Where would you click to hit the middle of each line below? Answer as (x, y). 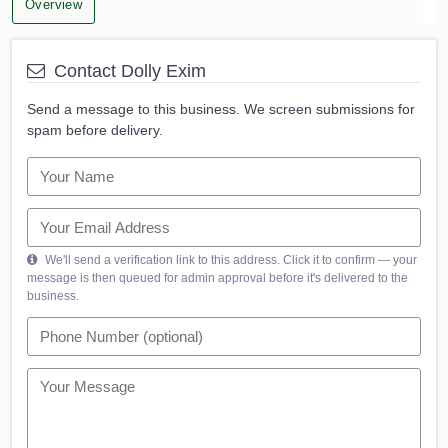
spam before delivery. (95, 130)
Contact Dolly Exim (127, 71)
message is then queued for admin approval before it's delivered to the (217, 278)
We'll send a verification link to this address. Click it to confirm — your (229, 260)
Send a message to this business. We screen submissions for (221, 109)
